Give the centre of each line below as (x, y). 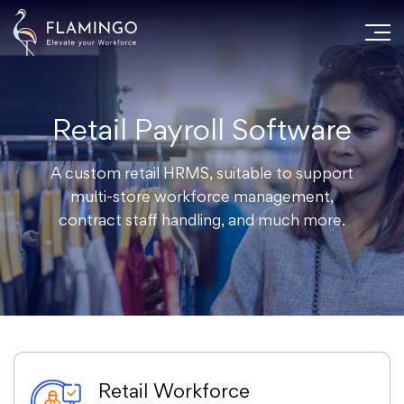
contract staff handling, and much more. (202, 221)
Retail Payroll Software (202, 132)
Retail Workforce (174, 393)
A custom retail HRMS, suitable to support (202, 174)
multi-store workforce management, (202, 197)
